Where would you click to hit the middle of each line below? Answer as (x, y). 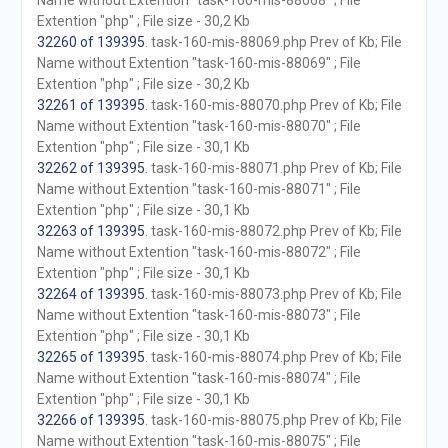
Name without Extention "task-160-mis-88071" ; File (198, 189)
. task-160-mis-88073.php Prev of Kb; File (273, 294)
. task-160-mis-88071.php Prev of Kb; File (273, 168)
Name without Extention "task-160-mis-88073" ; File (198, 315)
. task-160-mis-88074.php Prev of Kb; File (273, 357)
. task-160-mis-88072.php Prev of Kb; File (273, 231)
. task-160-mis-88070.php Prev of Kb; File (273, 105)
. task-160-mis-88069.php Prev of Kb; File (273, 42)
